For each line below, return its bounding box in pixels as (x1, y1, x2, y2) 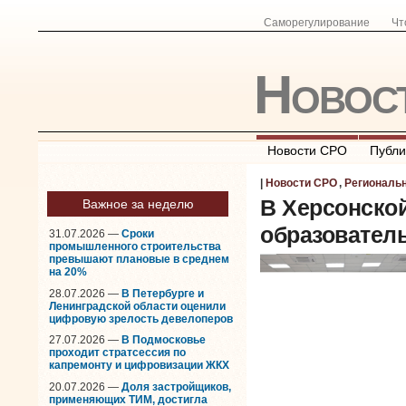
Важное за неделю (82, 197, 194, 211)
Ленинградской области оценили (49, 299, 226, 313)
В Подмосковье (121, 333, 206, 347)
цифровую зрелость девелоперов (49, 312, 233, 325)
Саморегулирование (264, 16, 370, 29)
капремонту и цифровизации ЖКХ (49, 359, 229, 372)
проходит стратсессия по (49, 346, 186, 360)
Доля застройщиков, (121, 380, 231, 393)
